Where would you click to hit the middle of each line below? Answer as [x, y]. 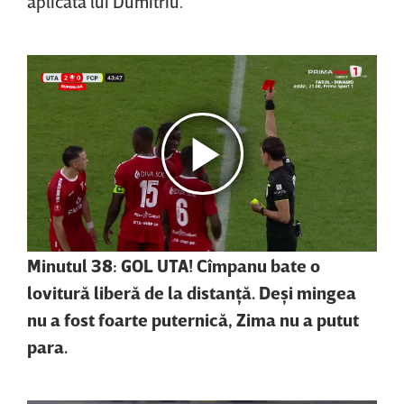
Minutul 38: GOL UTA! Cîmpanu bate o [174, 266]
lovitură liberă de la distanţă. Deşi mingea [192, 293]
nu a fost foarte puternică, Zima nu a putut [193, 320]
